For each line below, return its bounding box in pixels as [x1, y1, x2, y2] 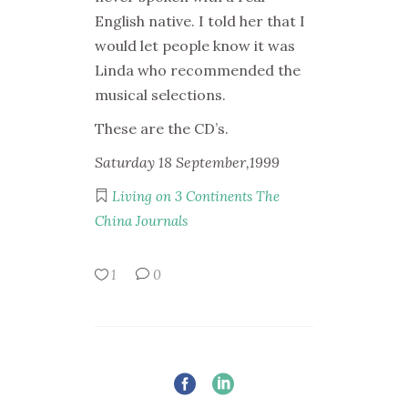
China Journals [95, 212, 188, 229]
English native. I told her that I [95, 12, 305, 30]
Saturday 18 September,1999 [95, 153, 280, 171]
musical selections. [95, 86, 226, 104]
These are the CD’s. [95, 119, 229, 138]
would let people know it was [95, 36, 295, 55]
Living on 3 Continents [112, 188, 252, 205]
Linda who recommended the [95, 61, 301, 79]
